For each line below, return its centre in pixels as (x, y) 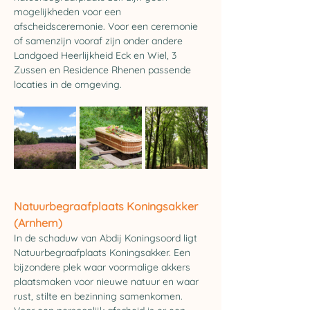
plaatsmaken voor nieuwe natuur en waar (108, 282)
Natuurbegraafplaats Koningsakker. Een (103, 253)
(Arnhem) (38, 223)
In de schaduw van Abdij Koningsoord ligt (107, 238)
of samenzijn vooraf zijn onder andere (100, 41)
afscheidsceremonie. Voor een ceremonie (107, 26)
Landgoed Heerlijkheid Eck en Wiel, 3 (97, 55)
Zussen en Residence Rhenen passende (104, 70)
